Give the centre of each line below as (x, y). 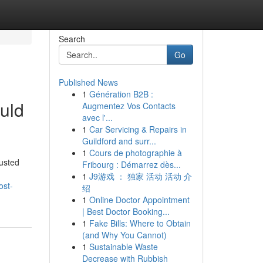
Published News (88, 82)
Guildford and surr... (119, 141)
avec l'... (97, 117)
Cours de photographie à (135, 153)
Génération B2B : (121, 94)
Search (72, 39)
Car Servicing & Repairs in (138, 129)
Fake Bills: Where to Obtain (140, 223)
